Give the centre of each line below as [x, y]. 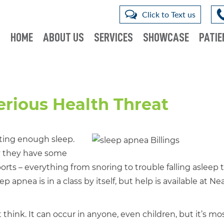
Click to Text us [169, 14]
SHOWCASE [166, 37]
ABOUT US [63, 37]
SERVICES [113, 37]
